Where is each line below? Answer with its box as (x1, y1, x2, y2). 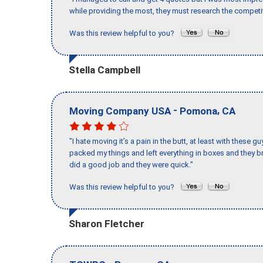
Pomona (180, 104, 217, 117)
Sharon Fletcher (69, 217, 144, 230)
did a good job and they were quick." (69, 160, 193, 170)
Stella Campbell (69, 63, 140, 76)
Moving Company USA (69, 104, 171, 117)
